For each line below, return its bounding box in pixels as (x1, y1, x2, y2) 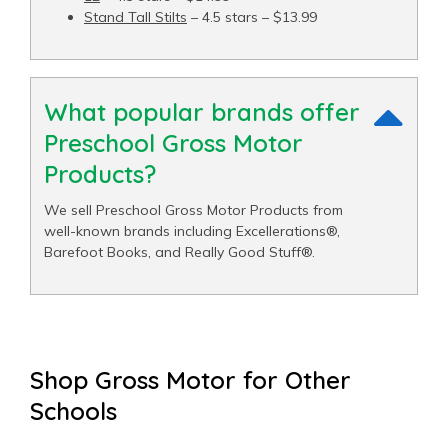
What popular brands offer (44, 96, 360, 127)
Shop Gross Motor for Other (30, 364, 351, 395)
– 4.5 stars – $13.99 (187, 7, 317, 26)
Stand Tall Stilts (84, 7, 187, 26)
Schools (30, 395, 117, 426)
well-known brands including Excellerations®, (44, 221, 340, 240)
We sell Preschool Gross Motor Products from (44, 200, 343, 219)
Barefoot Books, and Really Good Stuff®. (44, 242, 315, 261)
